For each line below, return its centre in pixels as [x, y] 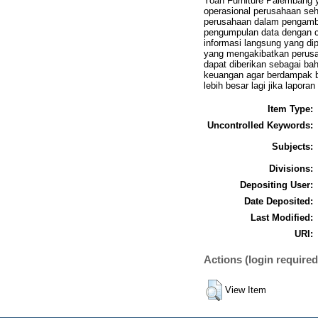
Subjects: [292, 146]
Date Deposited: [279, 201]
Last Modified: [282, 217]
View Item [246, 290]
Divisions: [291, 168]
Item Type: [290, 109]
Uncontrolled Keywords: [260, 125]
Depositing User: [276, 185]
